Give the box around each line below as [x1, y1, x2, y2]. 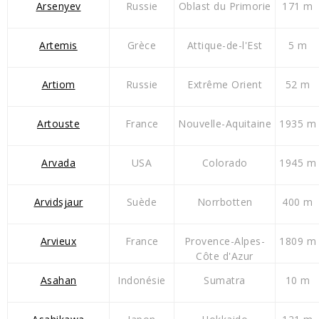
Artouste [37, 117, 80, 131]
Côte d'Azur [196, 249, 253, 263]
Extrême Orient [187, 78, 262, 92]
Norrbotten [197, 195, 253, 209]
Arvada [41, 156, 75, 170]
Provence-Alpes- [184, 234, 266, 249]
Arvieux [40, 234, 77, 249]
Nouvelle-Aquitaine [178, 117, 271, 131]
